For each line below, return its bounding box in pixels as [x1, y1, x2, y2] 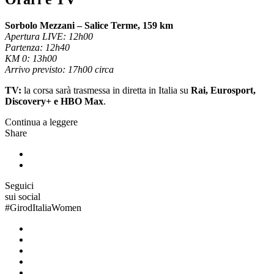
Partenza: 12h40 [5, 42, 70, 53]
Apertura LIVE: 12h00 [5, 31, 93, 42]
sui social [5, 191, 40, 202]
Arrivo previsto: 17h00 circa [5, 64, 114, 75]
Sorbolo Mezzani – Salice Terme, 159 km [5, 20, 173, 31]
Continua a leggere [5, 116, 78, 127]
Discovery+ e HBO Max [5, 95, 103, 106]
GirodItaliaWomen [10, 202, 81, 213]
